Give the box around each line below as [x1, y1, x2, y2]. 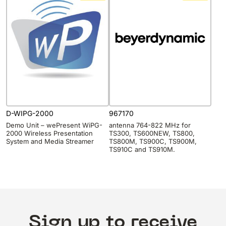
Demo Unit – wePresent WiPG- [6, 121, 102, 129]
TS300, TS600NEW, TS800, [108, 129, 195, 137]
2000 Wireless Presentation [6, 129, 93, 137]
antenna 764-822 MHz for [108, 121, 191, 129]
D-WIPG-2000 [6, 109, 53, 118]
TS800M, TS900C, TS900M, [108, 137, 197, 145]
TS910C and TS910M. [108, 145, 175, 153]
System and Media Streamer [6, 137, 94, 145]
